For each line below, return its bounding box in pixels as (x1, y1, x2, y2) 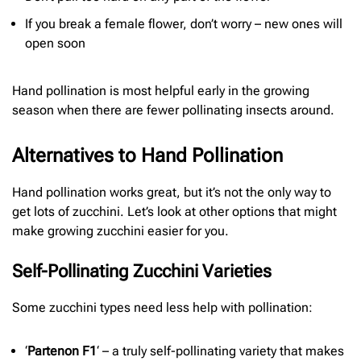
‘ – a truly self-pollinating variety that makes (97, 342, 344, 359)
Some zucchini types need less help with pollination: (12, 300, 313, 316)
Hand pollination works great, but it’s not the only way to (12, 185, 331, 201)
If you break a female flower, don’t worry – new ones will (25, 16, 342, 32)
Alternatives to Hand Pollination (12, 144, 283, 168)
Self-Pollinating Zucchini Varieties (12, 261, 272, 282)
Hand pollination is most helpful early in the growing (12, 83, 309, 99)
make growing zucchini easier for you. (12, 223, 229, 239)
